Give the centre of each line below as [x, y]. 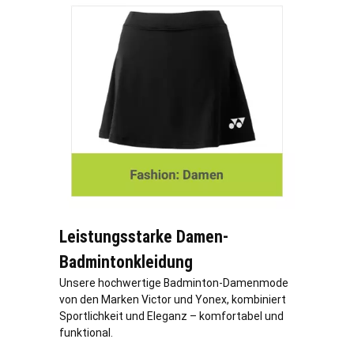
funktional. [86, 332]
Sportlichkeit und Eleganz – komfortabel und [171, 316]
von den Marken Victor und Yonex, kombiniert [173, 299]
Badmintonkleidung [126, 262]
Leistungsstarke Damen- [144, 236]
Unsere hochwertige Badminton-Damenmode [174, 282]
